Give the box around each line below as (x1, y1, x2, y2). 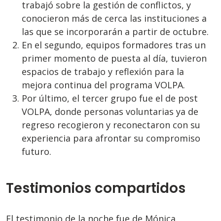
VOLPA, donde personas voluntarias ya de (22, 105, 198, 117)
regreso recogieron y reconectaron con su (22, 118, 200, 131)
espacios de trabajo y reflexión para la (22, 65, 184, 77)
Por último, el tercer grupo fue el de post (22, 92, 198, 104)
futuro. (22, 145, 51, 157)
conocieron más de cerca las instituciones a (22, 12, 207, 24)
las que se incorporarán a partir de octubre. (22, 25, 209, 37)
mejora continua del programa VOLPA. (22, 78, 185, 91)
